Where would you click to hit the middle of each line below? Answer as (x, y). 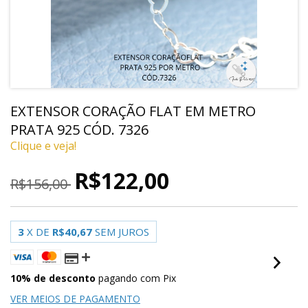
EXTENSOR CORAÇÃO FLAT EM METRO (133, 111)
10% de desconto (53, 278)
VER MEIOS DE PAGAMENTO (75, 299)
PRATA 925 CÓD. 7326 (79, 130)
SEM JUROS (122, 232)
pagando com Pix (136, 278)
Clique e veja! (43, 146)
